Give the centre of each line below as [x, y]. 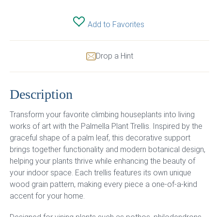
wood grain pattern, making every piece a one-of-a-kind [103, 184]
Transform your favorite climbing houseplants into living [102, 115]
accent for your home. [47, 196]
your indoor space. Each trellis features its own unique [101, 173]
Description [41, 94]
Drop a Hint [114, 56]
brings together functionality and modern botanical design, [108, 149]
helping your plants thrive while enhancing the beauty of [102, 161]
